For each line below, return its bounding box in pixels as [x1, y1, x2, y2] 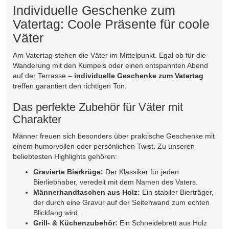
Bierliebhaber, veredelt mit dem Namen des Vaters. [33, 178, 198, 186]
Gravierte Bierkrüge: [33, 168, 103, 176]
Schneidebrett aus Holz [132, 219, 207, 227]
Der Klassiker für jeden [103, 168, 179, 176]
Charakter [13, 113, 61, 126]
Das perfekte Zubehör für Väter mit [13, 101, 183, 113]
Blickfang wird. [33, 209, 80, 217]
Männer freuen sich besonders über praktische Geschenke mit [13, 132, 215, 140]
